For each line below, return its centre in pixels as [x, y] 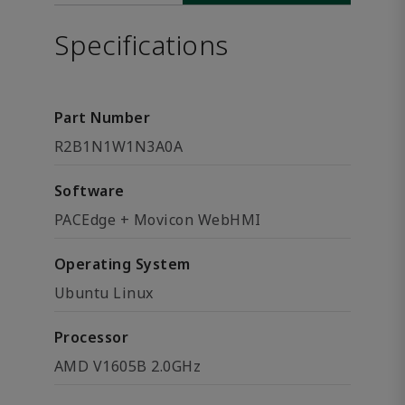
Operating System [122, 264]
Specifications [141, 45]
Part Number [103, 118]
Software [89, 191]
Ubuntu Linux [104, 293]
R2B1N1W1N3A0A [119, 146]
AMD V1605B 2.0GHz [128, 366]
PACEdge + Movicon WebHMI [158, 220]
